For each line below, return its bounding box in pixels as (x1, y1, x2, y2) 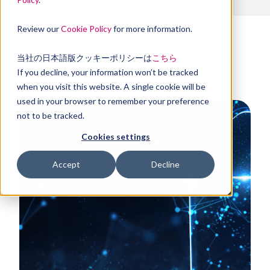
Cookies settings (81, 131, 150, 142)
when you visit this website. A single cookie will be (17, 81, 206, 92)
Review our (17, 24, 61, 34)
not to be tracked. (17, 110, 84, 121)
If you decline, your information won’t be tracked (17, 67, 198, 77)
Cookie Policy (61, 24, 111, 34)
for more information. (111, 24, 192, 34)
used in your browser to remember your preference (17, 96, 209, 106)
